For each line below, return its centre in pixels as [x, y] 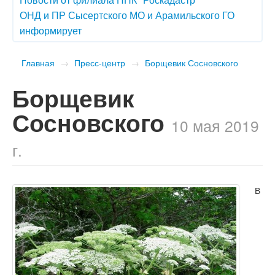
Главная [38, 62]
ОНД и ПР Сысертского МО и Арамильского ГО [127, 15]
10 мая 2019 [215, 125]
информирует [51, 30]
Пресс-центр [100, 62]
